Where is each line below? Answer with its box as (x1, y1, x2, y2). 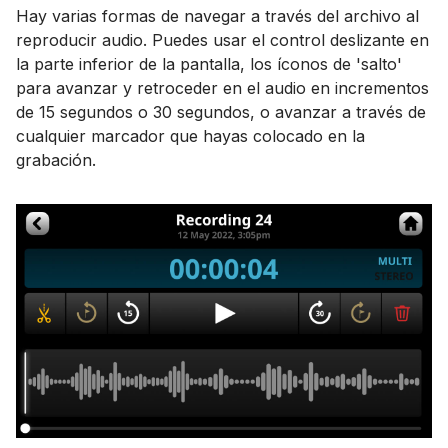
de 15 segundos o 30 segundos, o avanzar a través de (16, 102, 426, 123)
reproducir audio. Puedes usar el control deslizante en (16, 30, 429, 51)
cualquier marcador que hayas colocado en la (16, 126, 365, 147)
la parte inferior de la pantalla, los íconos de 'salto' (16, 54, 402, 75)
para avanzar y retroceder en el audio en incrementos (16, 78, 429, 99)
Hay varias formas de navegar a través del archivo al (16, 6, 419, 27)
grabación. (16, 150, 96, 171)
